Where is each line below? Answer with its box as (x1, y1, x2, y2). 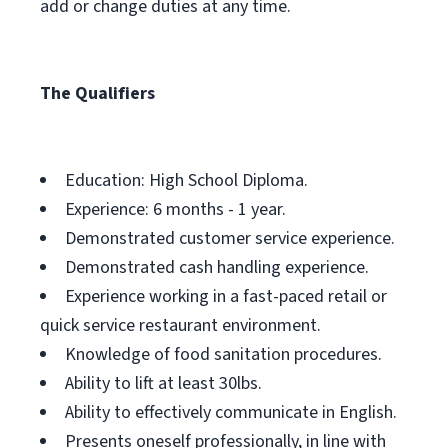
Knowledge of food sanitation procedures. (65, 342, 382, 367)
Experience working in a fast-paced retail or (65, 284, 387, 309)
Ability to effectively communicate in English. (65, 400, 397, 425)
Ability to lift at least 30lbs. (65, 371, 262, 396)
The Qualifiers (40, 81, 155, 106)
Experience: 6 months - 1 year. (65, 197, 286, 222)
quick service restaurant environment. (40, 313, 321, 338)
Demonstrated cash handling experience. (65, 255, 369, 280)
